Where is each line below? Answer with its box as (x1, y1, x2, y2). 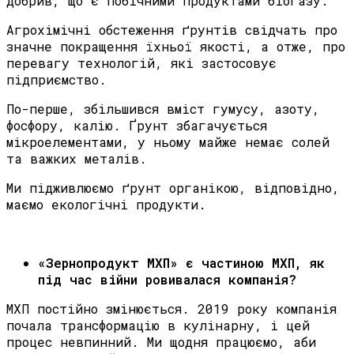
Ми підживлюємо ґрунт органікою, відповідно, (6, 179, 340, 197)
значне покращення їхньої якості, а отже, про (6, 38, 345, 55)
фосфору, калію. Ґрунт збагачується (6, 117, 267, 134)
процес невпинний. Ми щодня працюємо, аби (6, 333, 316, 351)
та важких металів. (6, 150, 147, 168)
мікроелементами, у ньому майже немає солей (6, 134, 330, 151)
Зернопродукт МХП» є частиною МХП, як (46, 254, 325, 272)
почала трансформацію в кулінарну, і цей (6, 317, 310, 334)
